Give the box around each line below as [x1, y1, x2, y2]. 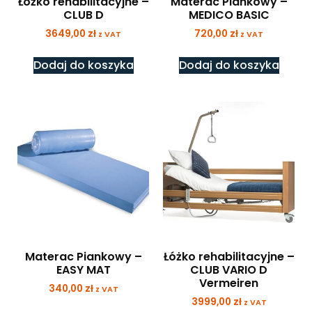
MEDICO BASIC [188, 7, 270, 24]
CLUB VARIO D [190, 262, 267, 279]
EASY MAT [56, 262, 111, 279]
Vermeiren [199, 275, 258, 292]
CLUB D [63, 7, 104, 24]
